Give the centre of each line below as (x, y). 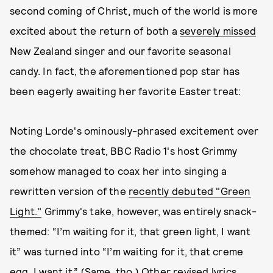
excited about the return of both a (95, 30)
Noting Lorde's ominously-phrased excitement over (134, 130)
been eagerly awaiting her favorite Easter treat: (126, 91)
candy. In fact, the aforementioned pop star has (125, 71)
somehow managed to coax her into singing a (119, 171)
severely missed (218, 30)
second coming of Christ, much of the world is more (134, 10)
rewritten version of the (69, 191)
